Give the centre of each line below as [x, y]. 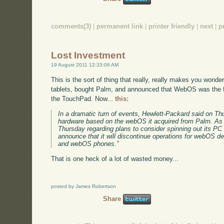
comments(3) [71, 26]
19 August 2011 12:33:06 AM [85, 65]
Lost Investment [88, 55]
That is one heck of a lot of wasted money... [115, 158]
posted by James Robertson [84, 186]
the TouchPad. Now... [83, 99]
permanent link [120, 26]
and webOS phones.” [88, 143]
